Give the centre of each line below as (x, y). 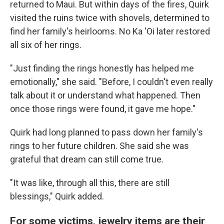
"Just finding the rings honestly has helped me (102, 68)
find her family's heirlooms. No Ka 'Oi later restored (110, 31)
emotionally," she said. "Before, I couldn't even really (111, 82)
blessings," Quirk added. (57, 196)
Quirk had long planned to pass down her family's (106, 132)
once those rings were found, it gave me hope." (103, 109)
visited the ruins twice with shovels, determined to (110, 18)
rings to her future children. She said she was (99, 146)
